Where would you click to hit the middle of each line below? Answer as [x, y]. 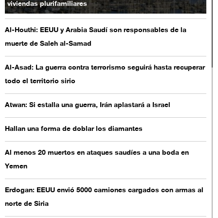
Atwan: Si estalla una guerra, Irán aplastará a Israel [87, 105]
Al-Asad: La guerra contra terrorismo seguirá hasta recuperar [105, 68]
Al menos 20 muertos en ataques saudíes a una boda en [97, 153]
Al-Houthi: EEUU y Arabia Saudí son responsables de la [95, 30]
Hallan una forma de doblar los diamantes [73, 129]
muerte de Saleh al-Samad [48, 44]
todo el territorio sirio [40, 82]
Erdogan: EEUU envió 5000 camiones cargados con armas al [104, 191]
